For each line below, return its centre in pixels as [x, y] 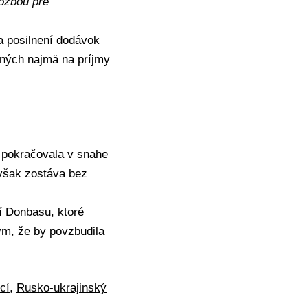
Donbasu [28, 212]
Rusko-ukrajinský [62, 287]
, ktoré [67, 212]
